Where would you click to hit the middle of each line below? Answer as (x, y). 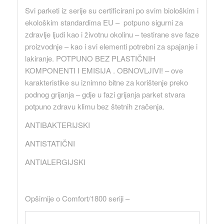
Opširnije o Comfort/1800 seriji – (77, 198)
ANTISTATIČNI (50, 143)
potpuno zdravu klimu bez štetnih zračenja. (94, 106)
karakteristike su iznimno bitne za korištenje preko (106, 82)
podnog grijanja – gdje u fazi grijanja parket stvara (105, 94)
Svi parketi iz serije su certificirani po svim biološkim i (111, 10)
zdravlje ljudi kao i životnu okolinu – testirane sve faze (112, 34)
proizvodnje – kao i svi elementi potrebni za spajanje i (111, 46)
